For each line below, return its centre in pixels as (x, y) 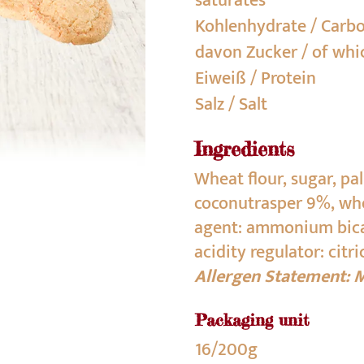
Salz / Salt (231, 104)
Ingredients (244, 149)
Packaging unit (252, 320)
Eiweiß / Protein (256, 78)
